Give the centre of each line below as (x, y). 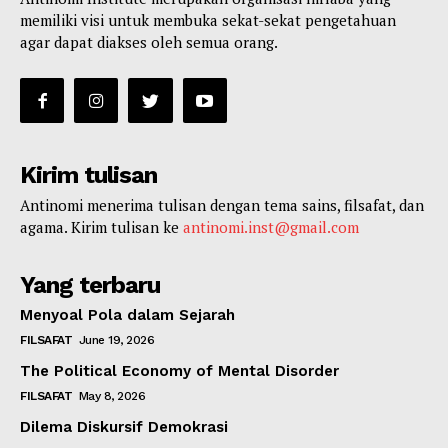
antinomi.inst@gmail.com (271, 226)
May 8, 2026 (111, 395)
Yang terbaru (90, 284)
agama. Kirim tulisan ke (101, 226)
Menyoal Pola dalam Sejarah (127, 314)
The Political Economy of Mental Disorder (179, 370)
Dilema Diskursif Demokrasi (124, 426)
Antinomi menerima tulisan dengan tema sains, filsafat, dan (222, 204)
